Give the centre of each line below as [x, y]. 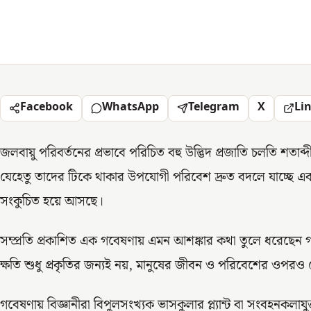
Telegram [214, 108]
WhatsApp [131, 108]
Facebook [47, 108]
